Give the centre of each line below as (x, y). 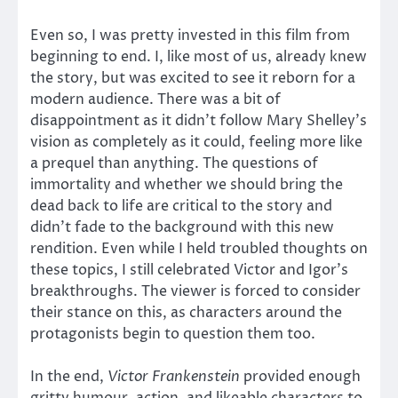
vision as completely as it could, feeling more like (196, 142)
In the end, (69, 376)
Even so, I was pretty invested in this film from (190, 35)
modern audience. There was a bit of (155, 99)
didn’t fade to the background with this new (182, 227)
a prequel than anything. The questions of (174, 163)
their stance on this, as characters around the (186, 312)
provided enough (300, 376)
